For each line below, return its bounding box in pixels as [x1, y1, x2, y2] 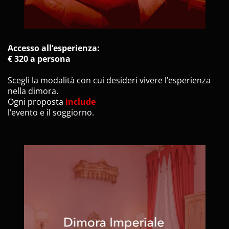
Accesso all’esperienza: [8, 42, 100, 54]
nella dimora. [8, 85, 58, 97]
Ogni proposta [8, 96, 65, 107]
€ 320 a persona [8, 53, 71, 64]
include [65, 96, 96, 107]
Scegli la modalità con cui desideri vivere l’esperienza [8, 74, 211, 86]
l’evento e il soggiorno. [8, 106, 94, 118]
